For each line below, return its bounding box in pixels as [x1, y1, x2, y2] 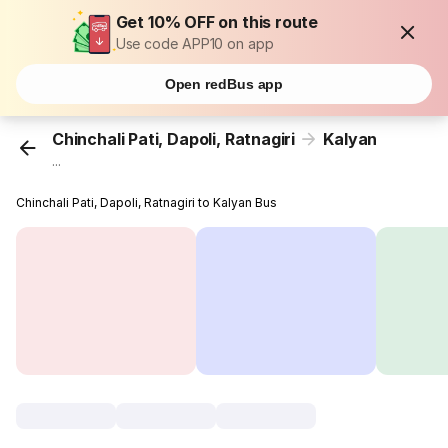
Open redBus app [164, 76, 284, 92]
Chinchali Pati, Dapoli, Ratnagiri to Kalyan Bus [16, 195, 278, 211]
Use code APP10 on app [115, 35, 274, 52]
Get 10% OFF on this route [115, 12, 319, 32]
